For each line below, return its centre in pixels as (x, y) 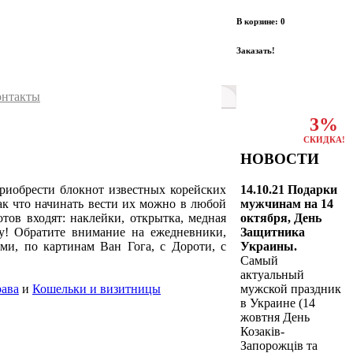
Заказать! (256, 50)
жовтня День (275, 317)
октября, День (281, 217)
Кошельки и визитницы (97, 289)
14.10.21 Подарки (289, 189)
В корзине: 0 (261, 21)
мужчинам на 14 (287, 203)
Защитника (273, 232)
